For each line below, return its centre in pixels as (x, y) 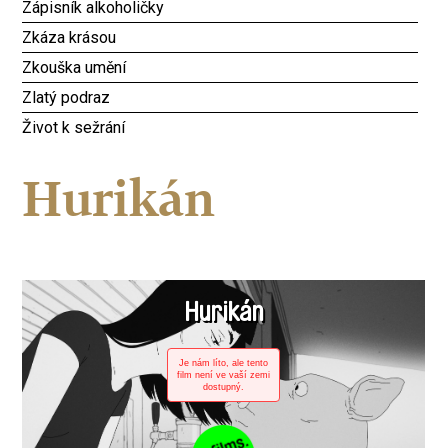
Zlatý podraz (66, 97)
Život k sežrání (74, 127)
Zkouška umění (74, 67)
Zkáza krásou (69, 37)
